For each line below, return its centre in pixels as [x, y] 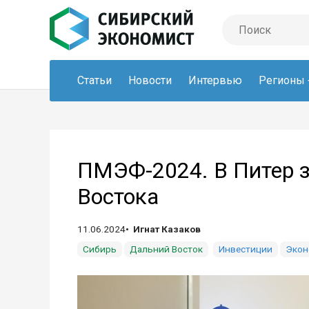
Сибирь [100, 249]
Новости [150, 80]
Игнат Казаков [167, 229]
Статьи [94, 80]
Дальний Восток [166, 249]
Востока [118, 197]
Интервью [215, 80]
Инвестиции [246, 249]
